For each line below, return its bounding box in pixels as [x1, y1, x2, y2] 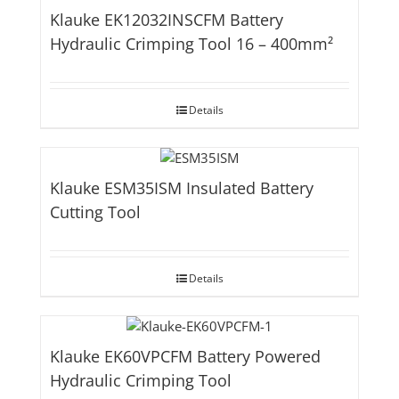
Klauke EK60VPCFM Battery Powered [49, 346, 321, 368]
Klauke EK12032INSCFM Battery [49, 9, 283, 31]
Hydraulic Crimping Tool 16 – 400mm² [49, 33, 333, 55]
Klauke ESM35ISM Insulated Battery [49, 177, 313, 199]
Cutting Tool [49, 201, 141, 224]
